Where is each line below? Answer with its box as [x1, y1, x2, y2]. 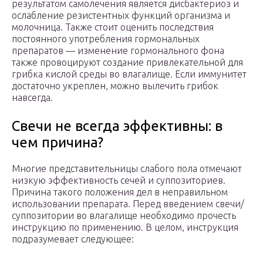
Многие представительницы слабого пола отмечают [12, 163, 242, 174]
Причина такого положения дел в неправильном [12, 187, 228, 198]
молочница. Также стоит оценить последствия [12, 22, 214, 33]
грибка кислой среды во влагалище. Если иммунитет [12, 69, 247, 80]
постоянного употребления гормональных [12, 33, 200, 45]
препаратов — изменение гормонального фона [12, 45, 224, 56]
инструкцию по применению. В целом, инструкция [12, 222, 238, 233]
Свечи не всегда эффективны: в [12, 118, 222, 134]
